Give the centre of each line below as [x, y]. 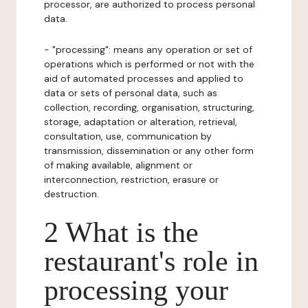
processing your [136, 290]
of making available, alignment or [118, 165]
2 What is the [121, 232]
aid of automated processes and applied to [144, 78]
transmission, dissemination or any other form [149, 151]
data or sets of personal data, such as [131, 93]
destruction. [71, 194]
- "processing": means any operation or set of [148, 49]
